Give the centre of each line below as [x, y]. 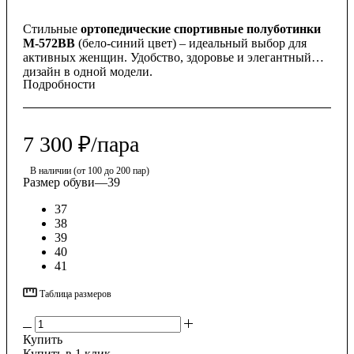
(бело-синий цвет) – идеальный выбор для [191, 43]
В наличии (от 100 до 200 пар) [90, 170]
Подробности [59, 84]
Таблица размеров [75, 294]
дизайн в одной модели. [88, 71]
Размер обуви [59, 182]
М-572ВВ [49, 43]
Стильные [52, 28]
